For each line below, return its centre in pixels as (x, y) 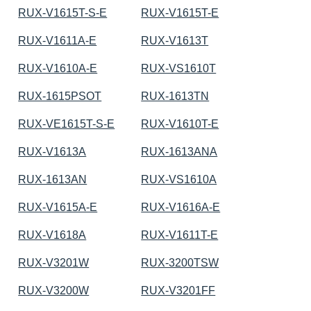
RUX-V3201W (54, 262)
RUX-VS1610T (179, 68)
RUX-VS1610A (179, 179)
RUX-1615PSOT (60, 96)
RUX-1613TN (175, 96)
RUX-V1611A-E (58, 40)
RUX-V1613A (52, 151)
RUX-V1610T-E (180, 124)
